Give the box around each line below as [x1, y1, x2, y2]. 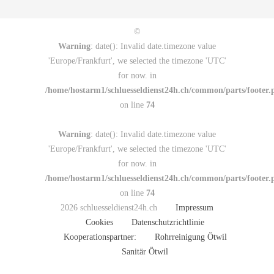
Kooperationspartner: [63, 232, 139, 242]
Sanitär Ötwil [122, 246, 168, 256]
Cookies [86, 217, 113, 227]
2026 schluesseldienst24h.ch [61, 202, 157, 212]
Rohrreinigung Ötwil [154, 232, 227, 242]
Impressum [176, 202, 213, 212]
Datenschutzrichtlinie [131, 217, 204, 227]
